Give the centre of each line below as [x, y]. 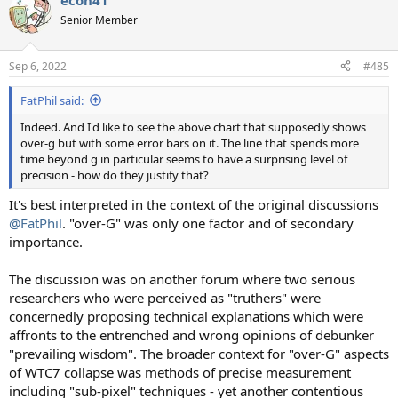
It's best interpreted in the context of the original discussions [194, 204]
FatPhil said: [52, 100]
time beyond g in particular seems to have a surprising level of [184, 159]
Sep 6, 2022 [38, 66]
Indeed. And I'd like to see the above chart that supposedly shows [193, 127]
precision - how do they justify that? [115, 175]
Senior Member [99, 20]
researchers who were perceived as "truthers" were [165, 298]
